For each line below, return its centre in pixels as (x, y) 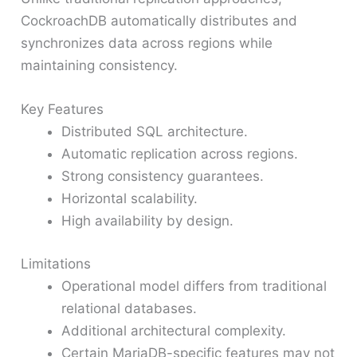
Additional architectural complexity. (174, 330)
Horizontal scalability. (130, 199)
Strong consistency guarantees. (163, 177)
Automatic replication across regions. (180, 154)
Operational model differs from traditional (194, 286)
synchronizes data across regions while (147, 43)
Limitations (56, 263)
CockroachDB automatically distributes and (159, 21)
